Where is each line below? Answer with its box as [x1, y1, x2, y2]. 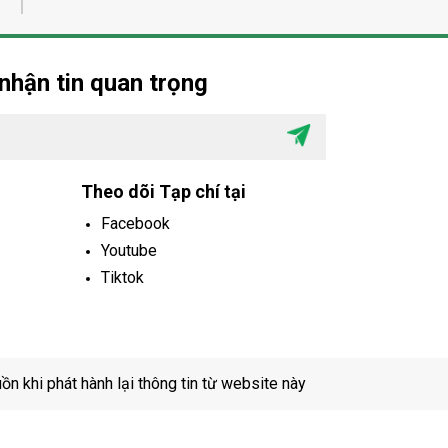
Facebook [101, 213, 170, 233]
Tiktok [101, 267, 144, 287]
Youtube [101, 240, 157, 260]
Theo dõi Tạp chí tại [81, 180, 246, 202]
